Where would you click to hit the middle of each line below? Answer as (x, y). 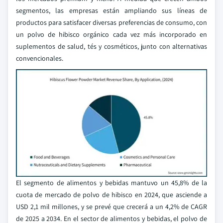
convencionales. (40, 58)
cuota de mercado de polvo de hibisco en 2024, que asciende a (111, 195)
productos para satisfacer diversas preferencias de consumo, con (111, 22)
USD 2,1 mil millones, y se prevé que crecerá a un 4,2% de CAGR (111, 207)
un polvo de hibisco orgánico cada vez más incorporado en (111, 34)
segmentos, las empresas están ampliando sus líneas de (111, 10)
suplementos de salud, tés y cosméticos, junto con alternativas (111, 46)
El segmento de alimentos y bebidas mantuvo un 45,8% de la (111, 183)
